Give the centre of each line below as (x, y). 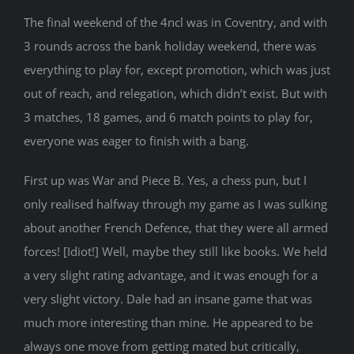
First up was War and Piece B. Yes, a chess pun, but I (165, 181)
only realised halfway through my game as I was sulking (175, 204)
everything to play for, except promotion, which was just (177, 70)
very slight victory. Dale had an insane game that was (168, 299)
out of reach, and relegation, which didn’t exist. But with (175, 94)
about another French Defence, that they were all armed (175, 228)
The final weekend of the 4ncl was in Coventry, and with (175, 23)
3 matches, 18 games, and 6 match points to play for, (168, 117)
